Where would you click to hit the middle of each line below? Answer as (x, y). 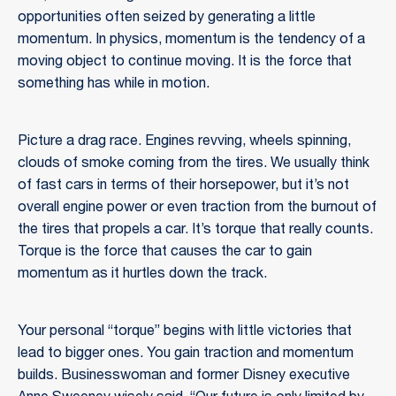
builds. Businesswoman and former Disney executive (184, 376)
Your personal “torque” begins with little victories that (185, 332)
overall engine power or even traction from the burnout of (197, 208)
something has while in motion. (114, 84)
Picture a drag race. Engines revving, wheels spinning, (184, 142)
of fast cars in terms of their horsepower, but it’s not (183, 186)
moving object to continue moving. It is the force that (185, 62)
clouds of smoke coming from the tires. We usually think (194, 164)
